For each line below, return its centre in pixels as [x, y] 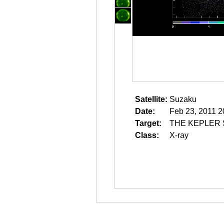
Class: [147, 135]
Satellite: [151, 99]
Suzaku [183, 99]
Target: [148, 123]
